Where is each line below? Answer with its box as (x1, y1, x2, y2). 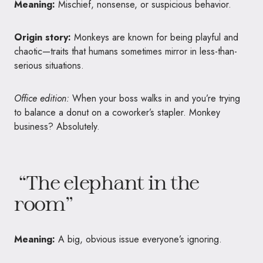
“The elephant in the (14, 171, 200, 194)
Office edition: (14, 92, 69, 106)
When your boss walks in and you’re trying (69, 92, 240, 106)
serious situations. (14, 59, 84, 73)
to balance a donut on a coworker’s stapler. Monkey (14, 106, 220, 120)
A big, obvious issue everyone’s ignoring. (55, 232, 222, 247)
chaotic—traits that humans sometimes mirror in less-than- (14, 45, 237, 59)
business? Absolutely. (14, 120, 100, 134)
